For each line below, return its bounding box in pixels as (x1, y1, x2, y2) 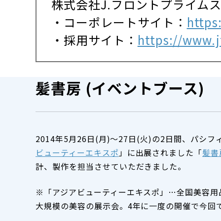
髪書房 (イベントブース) (36, 77, 205, 99)
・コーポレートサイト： (51, 13, 187, 31)
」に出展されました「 (118, 147, 203, 158)
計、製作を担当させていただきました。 (36, 160, 186, 172)
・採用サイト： (51, 31, 138, 48)
